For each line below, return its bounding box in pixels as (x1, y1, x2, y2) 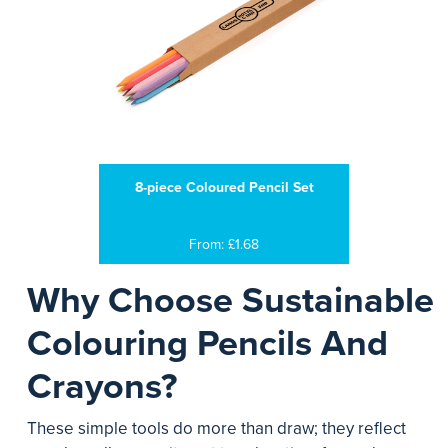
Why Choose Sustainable (27, 279, 434, 322)
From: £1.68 (189, 236, 259, 253)
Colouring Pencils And (27, 322, 388, 365)
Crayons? (27, 365, 177, 408)
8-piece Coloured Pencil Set (134, 179, 314, 196)
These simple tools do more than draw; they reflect (27, 418, 406, 439)
